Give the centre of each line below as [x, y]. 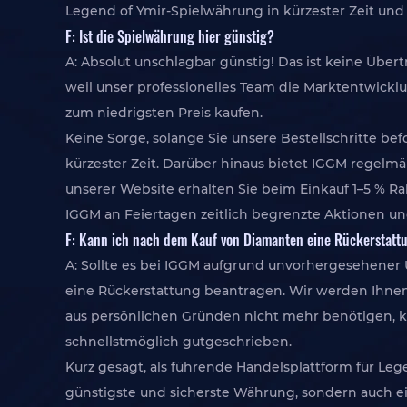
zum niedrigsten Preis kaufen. [164, 113]
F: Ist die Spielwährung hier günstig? [170, 36]
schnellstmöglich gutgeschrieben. [179, 342]
